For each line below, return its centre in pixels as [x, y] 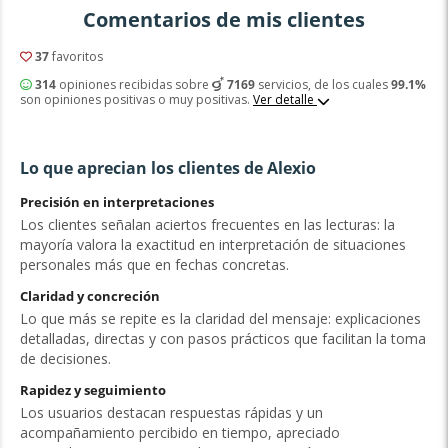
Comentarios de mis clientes [224, 19]
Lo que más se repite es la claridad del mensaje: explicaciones [220, 318]
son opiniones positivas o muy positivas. [136, 100]
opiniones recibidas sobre [133, 85]
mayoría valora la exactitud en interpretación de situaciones [212, 244]
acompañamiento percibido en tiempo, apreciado [179, 432]
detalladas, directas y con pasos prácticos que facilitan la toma [222, 338]
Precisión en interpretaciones [116, 201]
